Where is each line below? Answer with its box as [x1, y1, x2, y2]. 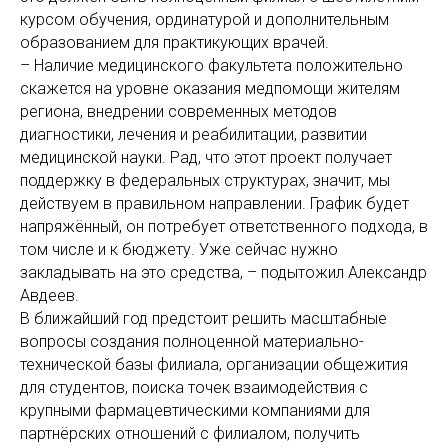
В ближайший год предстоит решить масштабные [20, 309, 387, 329]
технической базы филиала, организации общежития [20, 355, 408, 375]
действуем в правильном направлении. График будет [20, 194, 409, 214]
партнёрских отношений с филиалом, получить [20, 424, 360, 444]
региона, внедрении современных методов [20, 102, 337, 122]
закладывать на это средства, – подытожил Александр [20, 263, 427, 283]
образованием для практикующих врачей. [20, 33, 329, 53]
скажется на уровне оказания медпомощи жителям [20, 79, 400, 99]
